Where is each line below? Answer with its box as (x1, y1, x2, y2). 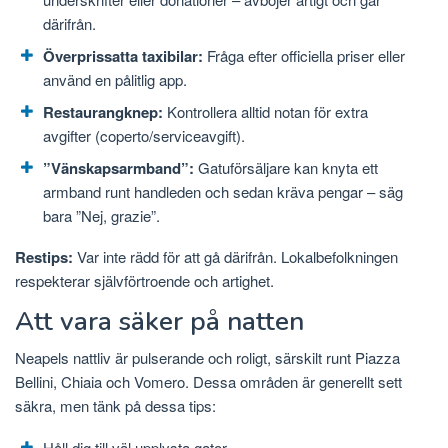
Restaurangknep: (43, 101, 163, 124)
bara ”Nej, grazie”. (43, 205, 160, 227)
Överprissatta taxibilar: (43, 45, 203, 68)
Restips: (15, 245, 73, 268)
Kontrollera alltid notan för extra (163, 101, 368, 123)
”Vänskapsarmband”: (43, 157, 194, 180)
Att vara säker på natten (15, 303, 304, 339)
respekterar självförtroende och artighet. (15, 269, 274, 291)
